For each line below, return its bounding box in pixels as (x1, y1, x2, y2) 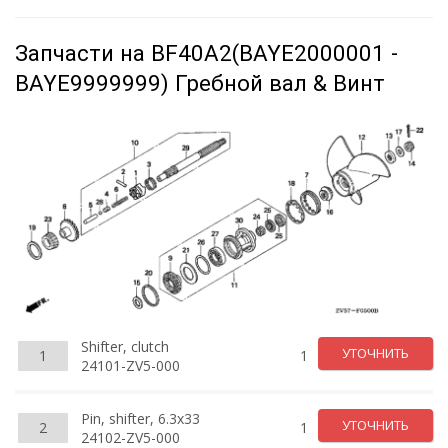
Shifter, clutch (81, 336, 169, 356)
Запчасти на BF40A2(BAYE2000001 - (15, 40, 398, 66)
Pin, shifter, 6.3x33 (81, 408, 200, 428)
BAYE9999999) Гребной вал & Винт (15, 70, 385, 96)
